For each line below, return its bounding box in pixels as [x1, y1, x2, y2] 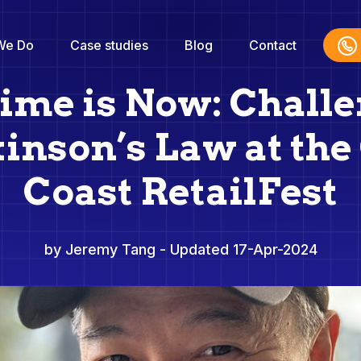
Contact [248, 36, 297, 53]
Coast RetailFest [23, 169, 338, 214]
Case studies [69, 36, 148, 53]
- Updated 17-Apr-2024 [159, 241, 317, 258]
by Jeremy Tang [44, 241, 160, 258]
